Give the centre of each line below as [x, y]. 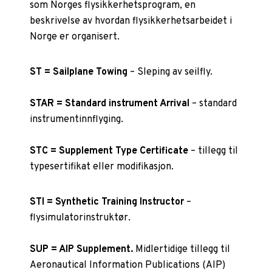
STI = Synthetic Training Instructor [107, 202]
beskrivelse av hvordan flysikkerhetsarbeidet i [131, 21]
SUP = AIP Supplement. [82, 249]
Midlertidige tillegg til [182, 249]
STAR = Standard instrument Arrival [111, 104]
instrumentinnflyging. [77, 119]
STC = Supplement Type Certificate [109, 151]
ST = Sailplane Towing [79, 72]
